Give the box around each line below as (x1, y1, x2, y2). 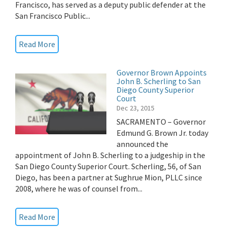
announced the (117, 139, 168, 149)
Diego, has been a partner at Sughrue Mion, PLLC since (15, 172, 202, 182)
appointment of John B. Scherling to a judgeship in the (15, 150, 205, 160)
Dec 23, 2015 (117, 103, 155, 112)
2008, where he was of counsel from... (15, 183, 142, 194)
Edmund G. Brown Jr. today (117, 128, 208, 138)
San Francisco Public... (15, 11, 90, 21)
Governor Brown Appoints (117, 67, 207, 78)
